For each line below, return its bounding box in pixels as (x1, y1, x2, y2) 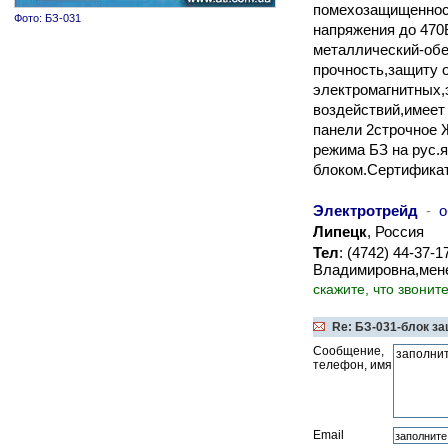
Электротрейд (313, 202, 418, 219)
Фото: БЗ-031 (14, 12, 81, 24)
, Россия (367, 223, 424, 240)
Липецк (313, 223, 367, 240)
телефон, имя (313, 358, 392, 372)
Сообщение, (313, 344, 384, 358)
